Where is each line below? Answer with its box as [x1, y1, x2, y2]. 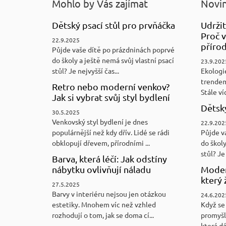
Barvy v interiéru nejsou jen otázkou [52, 189, 166, 198]
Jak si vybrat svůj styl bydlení [52, 91, 170, 102]
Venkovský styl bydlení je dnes [52, 117, 148, 126]
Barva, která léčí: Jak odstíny [52, 153, 167, 164]
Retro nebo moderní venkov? [52, 81, 169, 92]
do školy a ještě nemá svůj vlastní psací [52, 55, 174, 65]
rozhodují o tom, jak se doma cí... [52, 210, 154, 219]
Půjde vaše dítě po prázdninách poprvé [52, 44, 175, 54]
